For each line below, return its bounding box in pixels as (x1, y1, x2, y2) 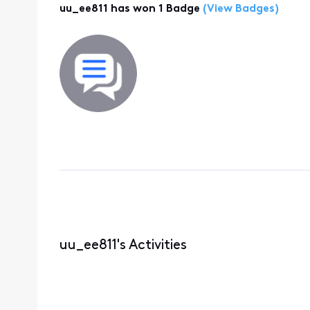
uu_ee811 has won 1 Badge (59, 3, 200, 15)
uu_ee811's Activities (59, 238, 187, 253)
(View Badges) (199, 3, 279, 15)
